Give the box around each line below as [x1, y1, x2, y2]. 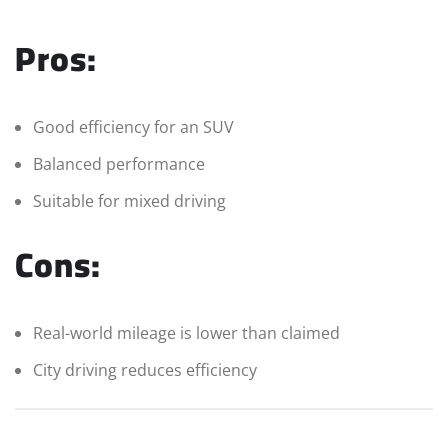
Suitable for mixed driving [33, 190, 226, 213]
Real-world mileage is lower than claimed [33, 322, 340, 345]
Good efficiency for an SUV [33, 116, 234, 139]
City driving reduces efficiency [33, 359, 257, 382]
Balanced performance [33, 153, 205, 176]
